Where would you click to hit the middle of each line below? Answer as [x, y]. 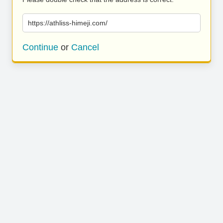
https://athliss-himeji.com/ [68, 23]
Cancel [85, 47]
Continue [40, 47]
